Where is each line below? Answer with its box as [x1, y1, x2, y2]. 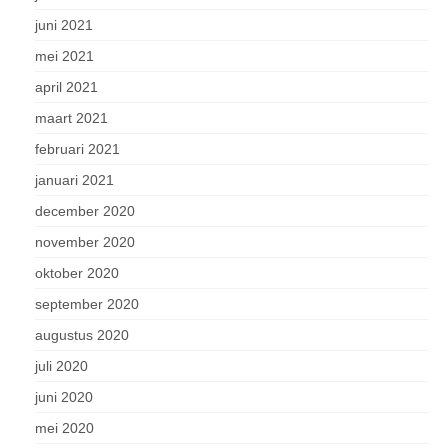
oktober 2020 [35, 265, 119, 281]
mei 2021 [35, 48, 94, 64]
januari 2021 [35, 172, 114, 188]
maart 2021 [35, 110, 108, 126]
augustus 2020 [35, 327, 129, 343]
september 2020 [35, 296, 139, 312]
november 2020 [35, 234, 135, 250]
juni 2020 [35, 389, 93, 405]
